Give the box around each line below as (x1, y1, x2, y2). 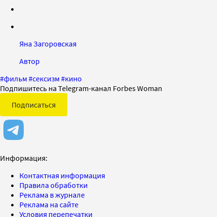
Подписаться (12, 100, 56, 110)
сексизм (32, 74, 60, 84)
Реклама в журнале (19, 190, 85, 200)
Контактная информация (19, 170, 105, 181)
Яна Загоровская (19, 39, 77, 49)
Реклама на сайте (19, 200, 78, 210)
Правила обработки (19, 180, 88, 190)
